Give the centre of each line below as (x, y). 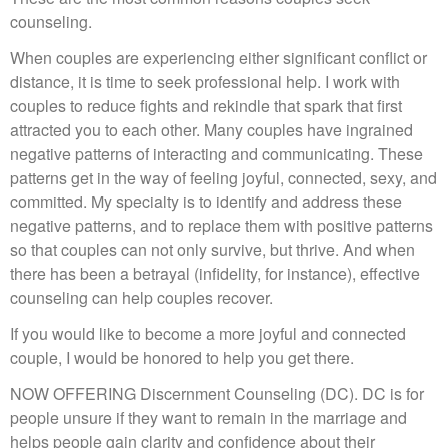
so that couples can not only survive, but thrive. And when (212, 249)
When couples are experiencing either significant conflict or (218, 57)
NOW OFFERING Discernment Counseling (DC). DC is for (217, 393)
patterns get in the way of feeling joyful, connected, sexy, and (223, 177)
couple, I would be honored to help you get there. (182, 357)
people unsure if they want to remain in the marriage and (208, 417)
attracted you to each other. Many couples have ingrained (211, 129)
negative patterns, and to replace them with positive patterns (221, 225)
